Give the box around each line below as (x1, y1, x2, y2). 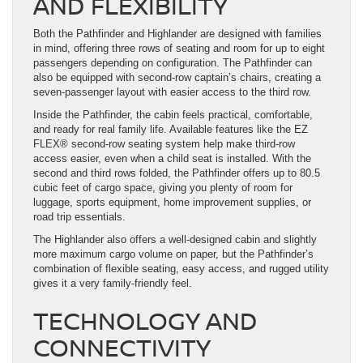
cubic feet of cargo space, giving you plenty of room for (33, 181, 293, 194)
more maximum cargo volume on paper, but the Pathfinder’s (33, 248, 314, 261)
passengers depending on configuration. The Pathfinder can (33, 57, 312, 70)
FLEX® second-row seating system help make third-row (33, 138, 295, 151)
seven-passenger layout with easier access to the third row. (33, 86, 311, 99)
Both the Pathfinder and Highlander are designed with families (33, 28, 322, 41)
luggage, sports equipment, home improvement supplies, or (33, 196, 311, 209)
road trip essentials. (33, 211, 126, 224)
